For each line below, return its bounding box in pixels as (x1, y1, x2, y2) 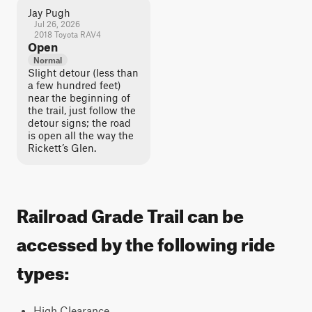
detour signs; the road (28, 116, 131, 129)
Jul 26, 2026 (33, 19, 80, 29)
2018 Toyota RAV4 (33, 29, 101, 39)
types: (17, 256, 70, 284)
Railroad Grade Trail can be (17, 198, 244, 227)
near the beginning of (28, 91, 130, 104)
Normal (33, 55, 62, 65)
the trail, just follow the (28, 104, 136, 116)
